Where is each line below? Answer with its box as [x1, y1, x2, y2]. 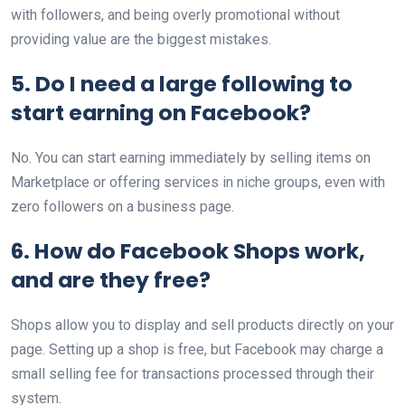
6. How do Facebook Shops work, [11, 236, 365, 266]
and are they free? [11, 265, 211, 295]
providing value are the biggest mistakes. [11, 31, 271, 48]
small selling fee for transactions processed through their [11, 365, 374, 382]
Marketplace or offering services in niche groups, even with [11, 174, 385, 191]
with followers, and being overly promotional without [11, 6, 340, 24]
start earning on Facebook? [11, 98, 311, 127]
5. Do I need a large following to [11, 69, 353, 99]
